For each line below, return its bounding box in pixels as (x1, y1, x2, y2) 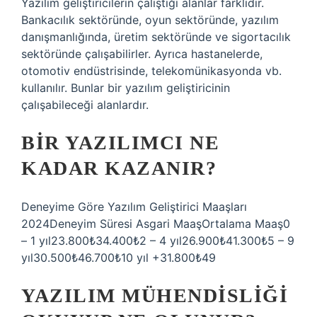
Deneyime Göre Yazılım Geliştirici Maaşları (21, 200, 247, 214)
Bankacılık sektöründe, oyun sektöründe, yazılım (21, 13, 279, 27)
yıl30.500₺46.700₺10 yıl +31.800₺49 (21, 250, 216, 265)
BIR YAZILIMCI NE (21, 132, 219, 154)
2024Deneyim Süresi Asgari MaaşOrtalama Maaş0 (21, 217, 290, 231)
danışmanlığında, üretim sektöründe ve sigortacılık (21, 30, 291, 44)
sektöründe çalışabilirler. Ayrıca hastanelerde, (21, 47, 263, 61)
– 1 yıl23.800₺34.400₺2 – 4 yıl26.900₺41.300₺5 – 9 (21, 234, 294, 248)
